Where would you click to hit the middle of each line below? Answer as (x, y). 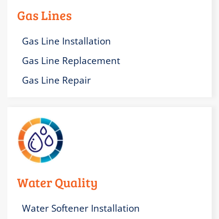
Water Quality (57, 182)
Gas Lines (44, 15)
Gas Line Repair (56, 80)
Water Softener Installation (81, 208)
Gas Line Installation (66, 41)
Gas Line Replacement (71, 61)
